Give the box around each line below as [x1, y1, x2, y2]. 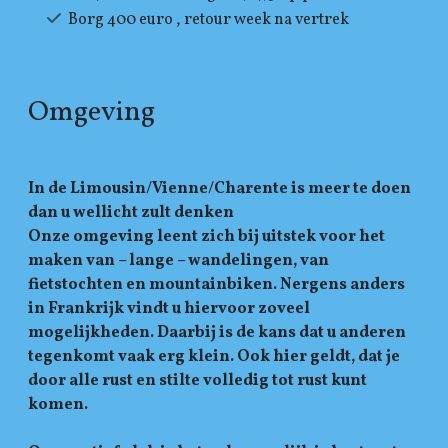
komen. [28, 393, 89, 416]
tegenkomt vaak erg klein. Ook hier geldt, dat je [28, 345, 401, 368]
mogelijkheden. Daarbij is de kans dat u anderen [28, 321, 407, 344]
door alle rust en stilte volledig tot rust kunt [28, 369, 368, 392]
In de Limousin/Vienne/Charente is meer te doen [28, 177, 412, 200]
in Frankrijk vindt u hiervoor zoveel [28, 297, 311, 320]
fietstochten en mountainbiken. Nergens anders [28, 273, 406, 296]
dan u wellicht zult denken [28, 201, 235, 224]
